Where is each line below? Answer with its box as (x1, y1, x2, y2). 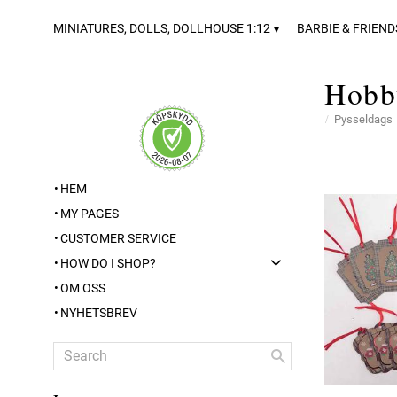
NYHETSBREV (60, 306, 137, 322)
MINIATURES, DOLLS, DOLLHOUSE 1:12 (53, 20, 270, 36)
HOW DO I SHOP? (60, 256, 156, 272)
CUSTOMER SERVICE (60, 230, 176, 246)
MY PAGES (60, 206, 119, 222)
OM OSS (60, 281, 105, 297)
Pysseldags (334, 113, 393, 127)
